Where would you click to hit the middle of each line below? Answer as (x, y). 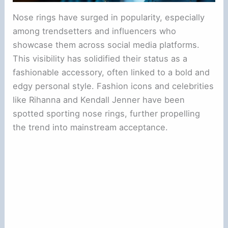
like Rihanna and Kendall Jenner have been (99, 99)
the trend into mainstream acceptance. (91, 127)
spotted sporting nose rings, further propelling (107, 113)
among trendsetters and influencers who (95, 31)
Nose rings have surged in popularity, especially (109, 17)
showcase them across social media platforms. (106, 45)
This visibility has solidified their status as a (100, 58)
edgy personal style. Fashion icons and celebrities (113, 86)
